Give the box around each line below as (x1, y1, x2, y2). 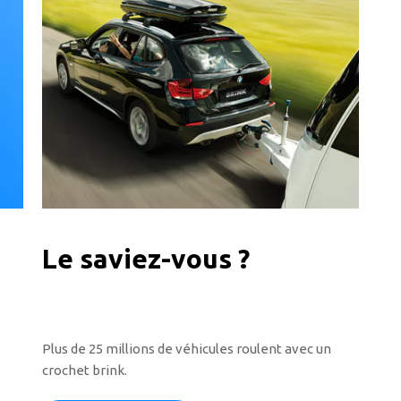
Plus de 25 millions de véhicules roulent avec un (41, 340, 331, 356)
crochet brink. (41, 362, 127, 378)
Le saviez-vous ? (41, 243, 250, 274)
